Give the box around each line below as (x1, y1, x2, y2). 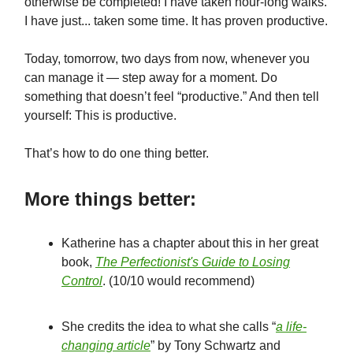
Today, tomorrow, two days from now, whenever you (24, 52, 310, 66)
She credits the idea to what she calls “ (61, 320, 276, 334)
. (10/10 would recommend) (102, 274, 255, 288)
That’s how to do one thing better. (24, 147, 209, 161)
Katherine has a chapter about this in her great (61, 236, 318, 251)
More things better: (24, 188, 196, 210)
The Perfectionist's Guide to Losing (95, 255, 290, 269)
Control (61, 274, 102, 288)
